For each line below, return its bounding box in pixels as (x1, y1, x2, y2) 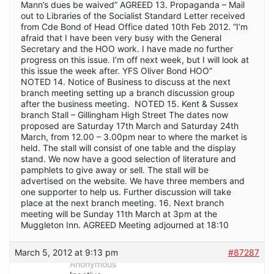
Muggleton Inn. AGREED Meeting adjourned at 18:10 (21, 219, 229, 230)
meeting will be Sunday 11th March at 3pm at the (21, 208, 217, 219)
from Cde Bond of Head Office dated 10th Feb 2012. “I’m (21, 21, 248, 32)
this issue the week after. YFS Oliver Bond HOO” (21, 65, 217, 76)
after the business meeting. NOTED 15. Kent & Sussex (21, 98, 239, 109)
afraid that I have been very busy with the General (21, 32, 221, 43)
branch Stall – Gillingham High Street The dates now (21, 109, 228, 120)
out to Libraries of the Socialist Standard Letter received (21, 10, 245, 21)
